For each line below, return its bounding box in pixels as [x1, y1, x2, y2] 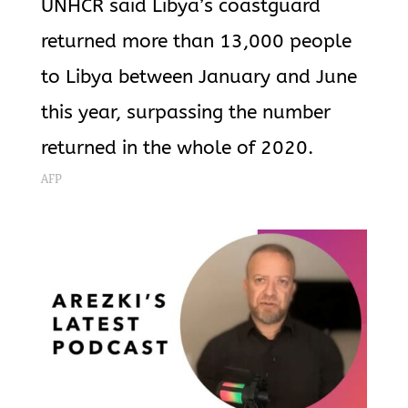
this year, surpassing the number [40, 101, 331, 124]
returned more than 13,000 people [40, 30, 352, 53]
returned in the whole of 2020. [40, 137, 313, 159]
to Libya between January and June [40, 66, 357, 88]
